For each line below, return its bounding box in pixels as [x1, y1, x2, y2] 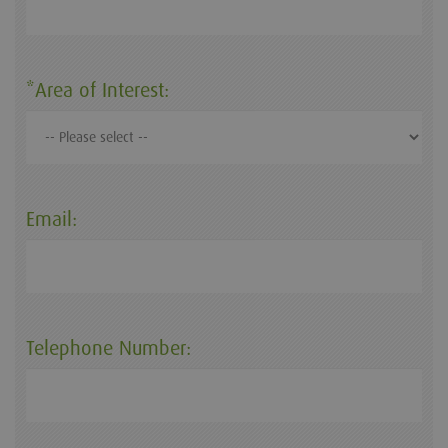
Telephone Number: [26, 335, 191, 361]
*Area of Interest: [26, 77, 169, 103]
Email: [26, 206, 77, 232]
